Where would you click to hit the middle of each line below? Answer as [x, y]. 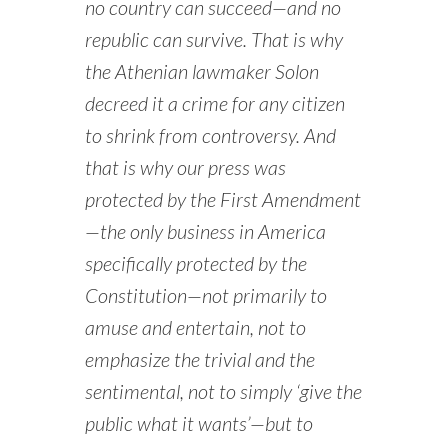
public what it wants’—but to [198, 423]
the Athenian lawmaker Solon [201, 71]
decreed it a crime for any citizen [214, 103]
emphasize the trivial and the [199, 359]
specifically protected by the [195, 263]
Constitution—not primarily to [205, 295]
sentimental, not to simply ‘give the [223, 391]
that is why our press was [185, 167]
